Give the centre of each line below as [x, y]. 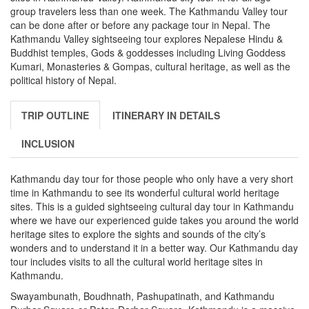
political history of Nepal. [63, 80]
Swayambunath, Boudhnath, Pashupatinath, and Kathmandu [142, 296]
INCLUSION [48, 143]
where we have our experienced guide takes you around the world [154, 220]
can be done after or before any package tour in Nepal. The [140, 24]
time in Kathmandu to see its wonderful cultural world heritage [145, 192]
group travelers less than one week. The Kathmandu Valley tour [149, 11]
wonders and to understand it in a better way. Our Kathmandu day [154, 247]
